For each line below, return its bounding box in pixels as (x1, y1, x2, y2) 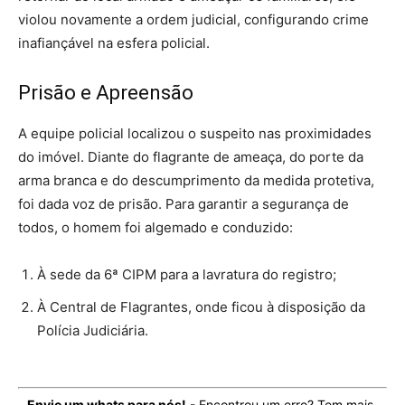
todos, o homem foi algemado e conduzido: (18, 219, 293, 237)
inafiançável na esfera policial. (18, 34, 210, 52)
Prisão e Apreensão (18, 81, 193, 105)
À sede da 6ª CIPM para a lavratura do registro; (37, 266, 336, 284)
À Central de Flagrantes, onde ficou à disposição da (37, 298, 365, 316)
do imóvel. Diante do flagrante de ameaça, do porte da (18, 148, 363, 166)
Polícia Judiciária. (37, 322, 148, 340)
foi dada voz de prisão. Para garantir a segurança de (18, 195, 349, 213)
